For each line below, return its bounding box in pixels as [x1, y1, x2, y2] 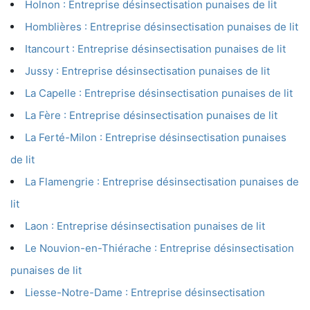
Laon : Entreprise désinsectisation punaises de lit [25, 219, 265, 233]
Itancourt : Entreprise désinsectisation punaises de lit [25, 42, 286, 56]
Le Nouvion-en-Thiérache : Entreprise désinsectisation [25, 241, 294, 255]
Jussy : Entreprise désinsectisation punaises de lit [25, 64, 270, 78]
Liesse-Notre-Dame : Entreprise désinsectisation [25, 286, 265, 300]
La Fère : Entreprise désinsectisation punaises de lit [25, 109, 277, 122]
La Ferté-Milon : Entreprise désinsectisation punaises [25, 131, 286, 145]
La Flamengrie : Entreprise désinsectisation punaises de [25, 175, 299, 189]
